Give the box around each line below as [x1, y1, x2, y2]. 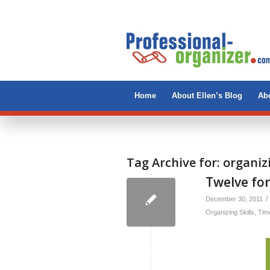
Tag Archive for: [127, 154, 223, 171]
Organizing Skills [206, 209, 254, 216]
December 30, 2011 [206, 195, 263, 202]
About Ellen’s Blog [172, 91, 242, 100]
